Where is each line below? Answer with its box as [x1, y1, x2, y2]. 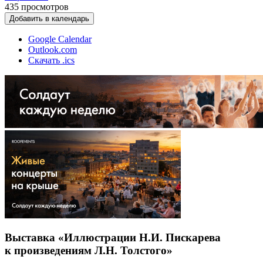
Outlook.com [28, 44, 77, 55]
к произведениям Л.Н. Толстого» [5, 244, 173, 257]
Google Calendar [28, 33, 92, 44]
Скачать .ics [28, 55, 75, 65]
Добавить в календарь [9, 14, 89, 23]
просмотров [21, 1, 69, 12]
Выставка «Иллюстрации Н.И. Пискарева [5, 231, 221, 244]
